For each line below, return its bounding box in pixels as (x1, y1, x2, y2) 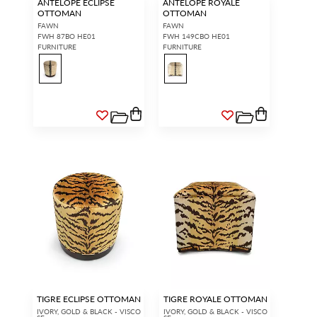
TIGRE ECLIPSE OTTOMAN (36, 292, 141, 305)
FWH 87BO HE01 (38, 31, 96, 42)
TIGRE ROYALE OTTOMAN (163, 292, 268, 305)
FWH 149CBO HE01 (163, 31, 230, 42)
